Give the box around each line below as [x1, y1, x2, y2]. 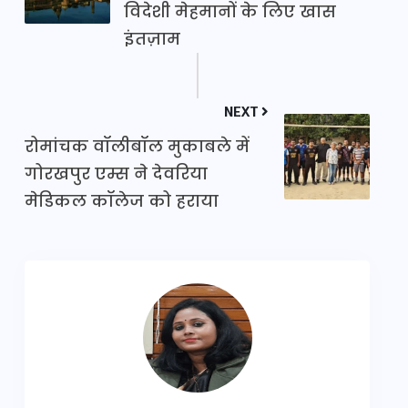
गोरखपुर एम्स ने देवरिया [25, 162, 208, 186]
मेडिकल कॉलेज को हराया [25, 189, 219, 213]
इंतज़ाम [124, 27, 180, 51]
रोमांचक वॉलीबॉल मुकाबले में [25, 135, 250, 158]
